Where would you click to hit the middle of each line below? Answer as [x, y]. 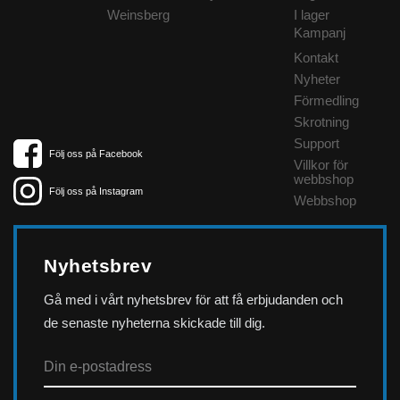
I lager [311, 14]
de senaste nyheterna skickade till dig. [154, 322]
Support [316, 143]
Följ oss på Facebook [96, 154]
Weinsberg [138, 14]
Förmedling [326, 100]
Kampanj [319, 32]
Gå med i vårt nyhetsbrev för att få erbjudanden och [193, 299]
